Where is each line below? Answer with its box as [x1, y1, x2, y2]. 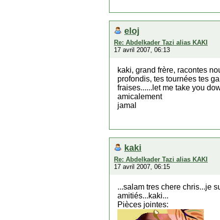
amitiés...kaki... [117, 192, 168, 200]
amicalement [117, 92, 162, 101]
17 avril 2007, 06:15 [114, 163, 170, 170]
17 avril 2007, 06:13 [114, 46, 170, 54]
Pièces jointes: [117, 200, 168, 209]
